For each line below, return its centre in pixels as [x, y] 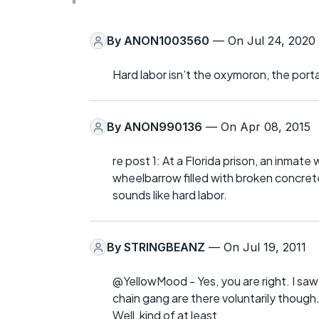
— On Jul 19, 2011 [256, 247]
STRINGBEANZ [164, 247]
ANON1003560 [167, 41]
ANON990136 [163, 127]
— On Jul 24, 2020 [262, 41]
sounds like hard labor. [170, 195]
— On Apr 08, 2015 [256, 127]
